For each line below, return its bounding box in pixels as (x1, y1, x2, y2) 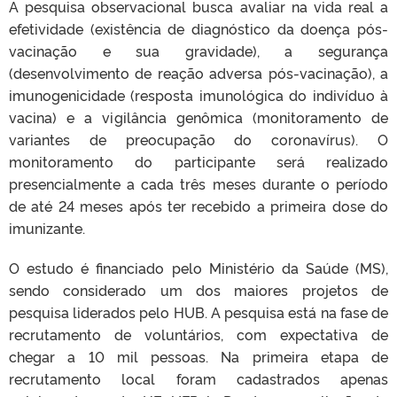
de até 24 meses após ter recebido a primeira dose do (9, 196, 388, 216)
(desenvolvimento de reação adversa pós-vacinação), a (9, 63, 388, 83)
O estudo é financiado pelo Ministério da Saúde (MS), (9, 258, 388, 278)
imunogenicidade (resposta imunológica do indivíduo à (9, 85, 388, 105)
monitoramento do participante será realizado (9, 152, 388, 172)
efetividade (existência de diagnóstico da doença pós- (9, 19, 388, 39)
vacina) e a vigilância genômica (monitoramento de (9, 107, 388, 128)
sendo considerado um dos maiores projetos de (9, 280, 388, 300)
